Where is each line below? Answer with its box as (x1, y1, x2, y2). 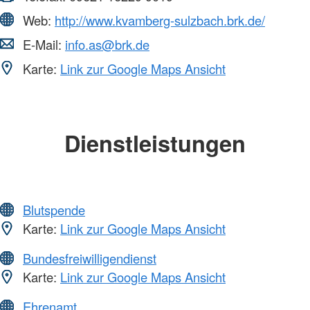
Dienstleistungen (64, 126, 246, 159)
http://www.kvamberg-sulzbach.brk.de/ (55, 10, 265, 29)
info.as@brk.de (65, 35, 149, 53)
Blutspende (23, 201, 85, 219)
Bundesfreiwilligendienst (23, 249, 156, 268)
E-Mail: (19, 35, 65, 53)
